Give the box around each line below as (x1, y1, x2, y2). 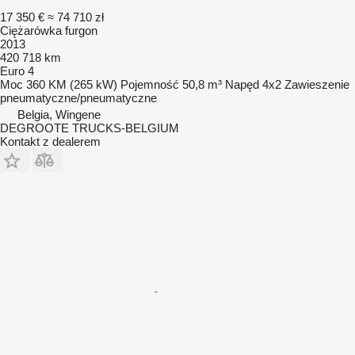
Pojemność (120, 78, 179, 92)
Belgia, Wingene (17, 108, 101, 122)
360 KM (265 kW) (26, 78, 117, 92)
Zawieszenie (284, 78, 349, 92)
